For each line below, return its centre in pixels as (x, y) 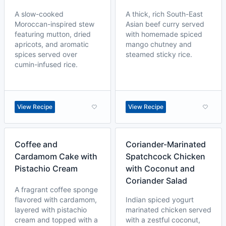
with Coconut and (160, 168)
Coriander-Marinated (166, 144)
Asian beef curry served (165, 24)
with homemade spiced (164, 34)
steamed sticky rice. (159, 54)
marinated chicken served (168, 210)
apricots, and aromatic (52, 44)
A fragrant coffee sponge (56, 189)
